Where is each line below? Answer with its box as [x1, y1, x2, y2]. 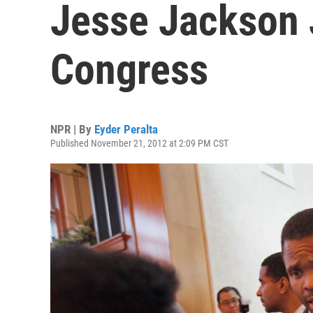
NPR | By [50, 122, 94, 136]
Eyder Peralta [94, 122, 158, 136]
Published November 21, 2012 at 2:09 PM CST [50, 138, 228, 149]
